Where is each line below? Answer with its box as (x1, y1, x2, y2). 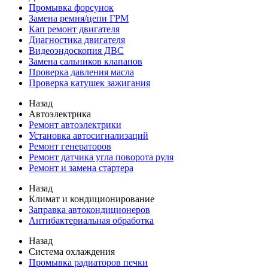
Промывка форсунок (29, 2, 114, 13)
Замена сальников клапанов (29, 56, 142, 66)
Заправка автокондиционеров (29, 205, 150, 215)
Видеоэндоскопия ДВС (29, 45, 124, 56)
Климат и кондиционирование (29, 194, 154, 204)
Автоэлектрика (29, 109, 91, 119)
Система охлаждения (29, 246, 115, 257)
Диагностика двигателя (29, 35, 125, 45)
